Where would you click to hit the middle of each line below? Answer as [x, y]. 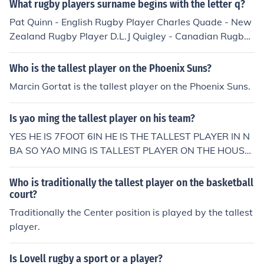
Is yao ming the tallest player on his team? [102, 118]
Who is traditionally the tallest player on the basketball [131, 183]
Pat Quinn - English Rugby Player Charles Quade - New [131, 22]
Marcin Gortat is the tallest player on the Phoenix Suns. [130, 86]
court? [23, 194]
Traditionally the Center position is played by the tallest [131, 212]
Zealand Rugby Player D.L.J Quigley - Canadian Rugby [129, 36]
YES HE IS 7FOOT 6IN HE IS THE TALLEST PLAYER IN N [130, 136]
